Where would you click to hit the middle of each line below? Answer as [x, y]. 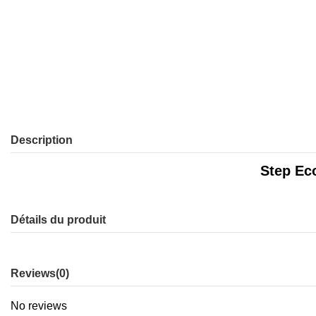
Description [42, 140]
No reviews [39, 305]
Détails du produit [58, 219]
